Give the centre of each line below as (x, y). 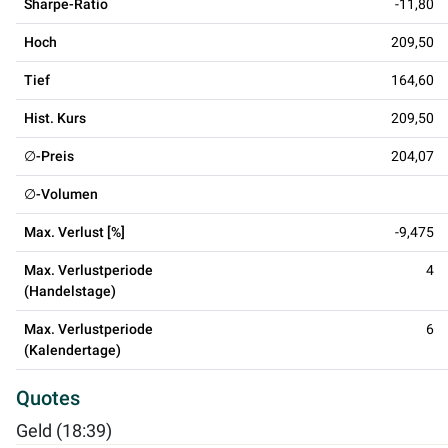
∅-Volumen (61, 193)
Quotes (48, 397)
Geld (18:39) (64, 430)
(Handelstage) (70, 290)
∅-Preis (49, 155)
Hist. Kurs (55, 117)
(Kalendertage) (72, 349)
